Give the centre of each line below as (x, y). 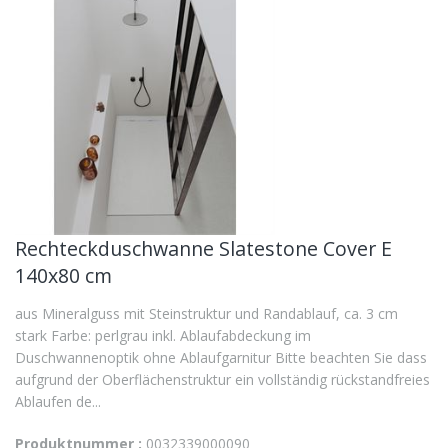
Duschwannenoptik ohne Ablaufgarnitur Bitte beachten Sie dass (221, 357)
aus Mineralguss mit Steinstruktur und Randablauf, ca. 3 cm (206, 313)
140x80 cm (63, 275)
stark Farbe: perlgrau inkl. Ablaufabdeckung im (163, 335)
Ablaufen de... (58, 401)
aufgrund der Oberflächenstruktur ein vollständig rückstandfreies (222, 379)
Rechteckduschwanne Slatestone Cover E (203, 248)
